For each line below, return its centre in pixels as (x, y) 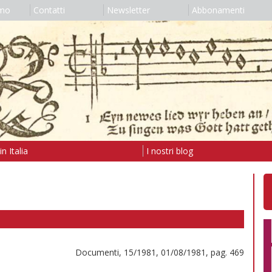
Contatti (49, 10)
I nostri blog (169, 151)
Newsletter (128, 10)
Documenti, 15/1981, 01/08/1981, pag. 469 (160, 252)
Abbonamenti (218, 10)
